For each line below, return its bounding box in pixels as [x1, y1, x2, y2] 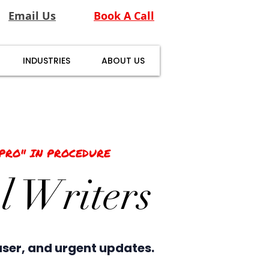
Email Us [8, 8, 56, 23]
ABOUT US [101, 55, 145, 67]
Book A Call [94, 8, 154, 23]
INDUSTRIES [22, 55, 70, 67]
